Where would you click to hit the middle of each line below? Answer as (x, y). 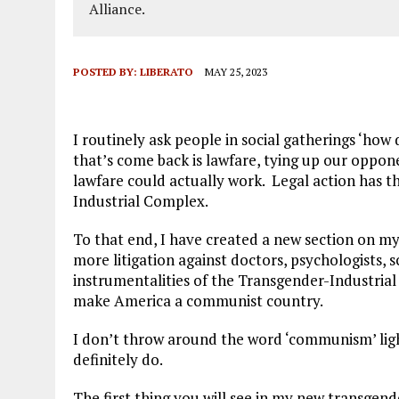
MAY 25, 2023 (236, 72)
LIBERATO (167, 72)
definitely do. (119, 360)
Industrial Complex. (141, 201)
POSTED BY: (106, 72)
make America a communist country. (198, 301)
